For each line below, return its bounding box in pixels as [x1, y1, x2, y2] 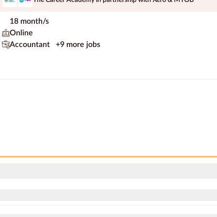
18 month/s [10, 17, 49, 26]
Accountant [10, 41, 52, 49]
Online [10, 29, 33, 37]
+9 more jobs [56, 41, 100, 49]
